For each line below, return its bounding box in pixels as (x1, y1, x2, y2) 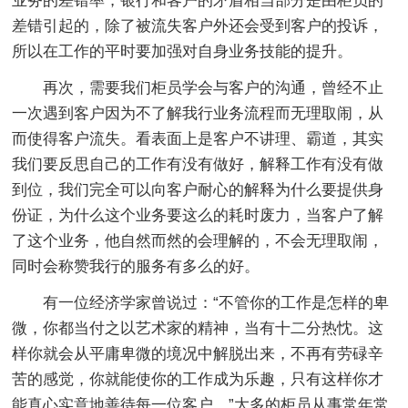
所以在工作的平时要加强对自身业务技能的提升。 (12, 42, 353, 60)
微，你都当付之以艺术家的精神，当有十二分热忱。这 (12, 319, 384, 337)
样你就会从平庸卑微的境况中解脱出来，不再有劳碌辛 (12, 344, 384, 362)
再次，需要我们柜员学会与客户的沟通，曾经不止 (43, 78, 384, 97)
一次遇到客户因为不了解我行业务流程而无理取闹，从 (12, 104, 384, 122)
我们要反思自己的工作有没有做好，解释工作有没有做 (12, 155, 384, 173)
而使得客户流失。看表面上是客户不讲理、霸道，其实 (12, 129, 384, 148)
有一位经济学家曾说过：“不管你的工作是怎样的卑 (43, 293, 390, 311)
